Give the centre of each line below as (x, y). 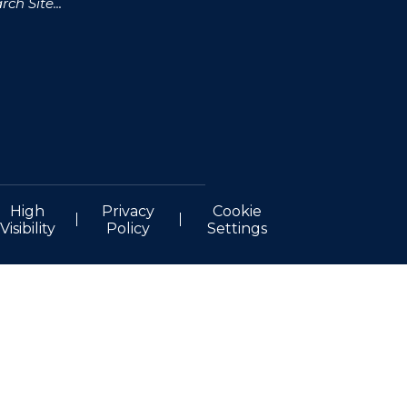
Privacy (129, 211)
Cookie (238, 211)
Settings (238, 228)
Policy (129, 228)
